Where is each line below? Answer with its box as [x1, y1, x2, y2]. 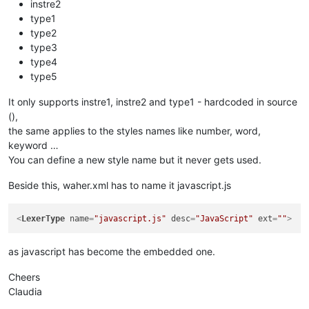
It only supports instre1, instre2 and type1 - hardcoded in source [8, 96, 297, 108]
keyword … [8, 139, 59, 152]
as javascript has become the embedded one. [8, 245, 215, 257]
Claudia [8, 285, 42, 297]
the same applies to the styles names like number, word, [8, 125, 261, 137]
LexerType [21, 213, 66, 223]
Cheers [8, 270, 40, 283]
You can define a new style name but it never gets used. [8, 154, 261, 166]
